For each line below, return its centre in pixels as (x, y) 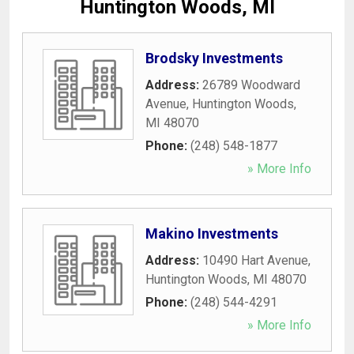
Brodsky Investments (214, 58)
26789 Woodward (251, 85)
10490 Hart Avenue (255, 260)
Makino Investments (212, 233)
